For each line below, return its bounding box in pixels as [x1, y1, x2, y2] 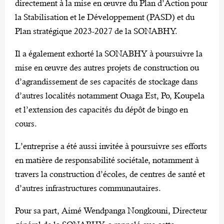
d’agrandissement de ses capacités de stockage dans [15, 76, 198, 86]
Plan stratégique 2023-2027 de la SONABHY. [15, 25, 177, 36]
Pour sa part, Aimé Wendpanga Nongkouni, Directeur [15, 205, 207, 215]
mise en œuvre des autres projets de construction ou [15, 62, 199, 72]
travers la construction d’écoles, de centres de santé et [15, 168, 205, 179]
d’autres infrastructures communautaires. [15, 182, 161, 193]
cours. [15, 118, 37, 128]
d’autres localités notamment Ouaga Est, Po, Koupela [15, 90, 204, 100]
